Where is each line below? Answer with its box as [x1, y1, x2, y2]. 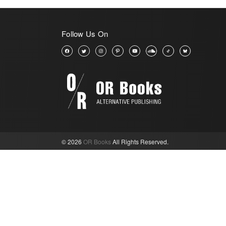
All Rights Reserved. [112, 137, 168, 146]
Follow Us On [62, 28, 108, 39]
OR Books [83, 137, 111, 146]
